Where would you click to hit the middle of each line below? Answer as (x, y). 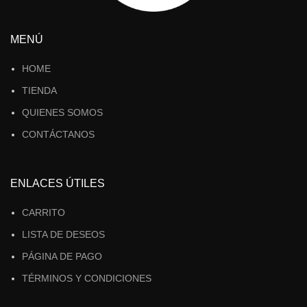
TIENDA (39, 90)
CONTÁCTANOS (58, 134)
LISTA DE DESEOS (63, 234)
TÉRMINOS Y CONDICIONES (87, 278)
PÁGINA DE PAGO (62, 256)
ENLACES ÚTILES (58, 183)
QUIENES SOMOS (62, 112)
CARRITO (44, 212)
